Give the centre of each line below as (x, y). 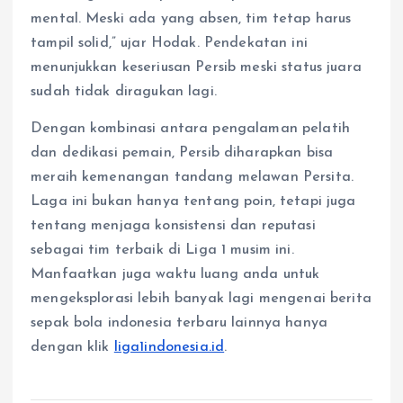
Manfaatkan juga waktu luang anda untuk (175, 275)
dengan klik (72, 348)
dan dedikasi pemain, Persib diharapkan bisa (182, 153)
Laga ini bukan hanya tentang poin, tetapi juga (193, 202)
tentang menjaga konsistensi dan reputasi (173, 226)
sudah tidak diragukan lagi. (124, 91)
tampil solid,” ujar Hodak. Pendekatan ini (169, 43)
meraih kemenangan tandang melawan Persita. (192, 178)
